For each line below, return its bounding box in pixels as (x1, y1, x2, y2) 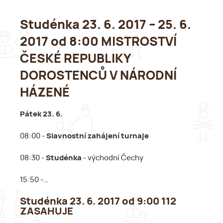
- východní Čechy (82, 154, 143, 162)
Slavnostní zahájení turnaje (46, 132, 149, 140)
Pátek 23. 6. (20, 111, 63, 118)
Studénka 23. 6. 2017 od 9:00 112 (20, 197, 176, 207)
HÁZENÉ (20, 86, 70, 99)
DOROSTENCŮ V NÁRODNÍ (20, 69, 177, 82)
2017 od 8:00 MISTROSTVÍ (20, 35, 177, 48)
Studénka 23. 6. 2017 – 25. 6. (20, 18, 191, 31)
